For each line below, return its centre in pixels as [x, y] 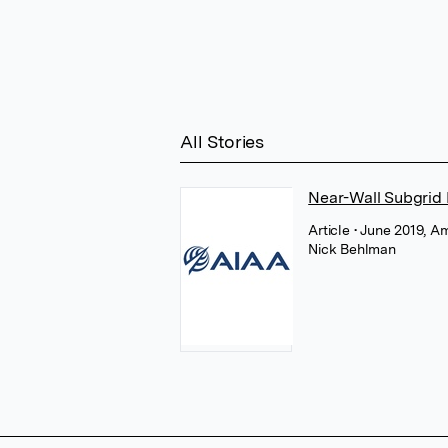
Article [331, 230]
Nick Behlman [352, 249]
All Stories [222, 141]
